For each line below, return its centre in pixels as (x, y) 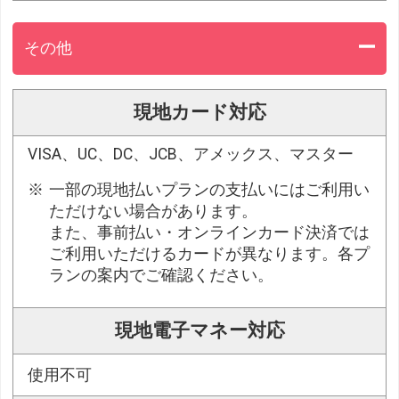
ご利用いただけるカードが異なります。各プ (210, 253)
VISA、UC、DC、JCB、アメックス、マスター (191, 154)
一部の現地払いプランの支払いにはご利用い (210, 189)
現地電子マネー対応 (199, 330)
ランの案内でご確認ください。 (162, 275)
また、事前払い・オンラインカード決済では (210, 232)
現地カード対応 (199, 112)
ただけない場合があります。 (154, 211)
